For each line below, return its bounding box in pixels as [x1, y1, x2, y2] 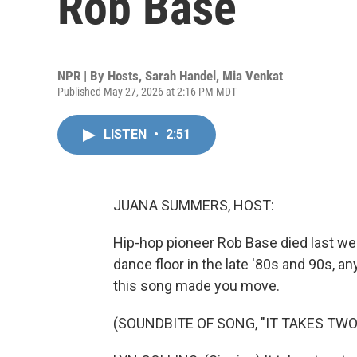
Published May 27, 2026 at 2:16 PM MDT [57, 85, 237, 98]
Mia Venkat [222, 68, 283, 84]
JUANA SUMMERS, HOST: [113, 197, 274, 214]
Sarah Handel [145, 68, 216, 84]
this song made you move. [113, 277, 280, 294]
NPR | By [57, 68, 108, 84]
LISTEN [104, 127, 150, 142]
